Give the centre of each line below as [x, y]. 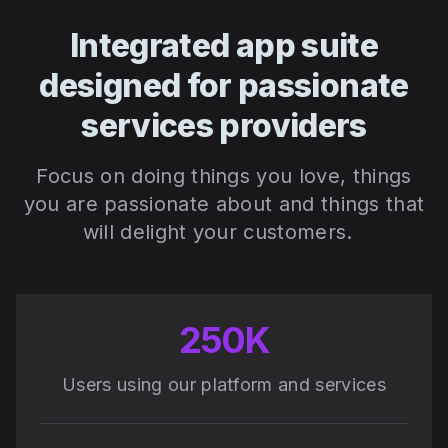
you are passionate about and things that [224, 204]
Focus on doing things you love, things [224, 176]
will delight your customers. [224, 232]
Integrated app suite [224, 46]
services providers [224, 126]
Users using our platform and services [224, 385]
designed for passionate [224, 86]
